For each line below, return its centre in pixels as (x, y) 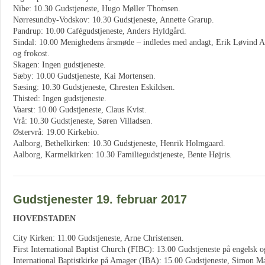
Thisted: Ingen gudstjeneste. (60, 98)
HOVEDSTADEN (44, 219)
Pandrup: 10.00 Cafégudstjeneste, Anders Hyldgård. (100, 31)
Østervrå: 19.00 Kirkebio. (56, 132)
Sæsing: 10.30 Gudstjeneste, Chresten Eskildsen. (94, 87)
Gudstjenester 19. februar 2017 (100, 199)
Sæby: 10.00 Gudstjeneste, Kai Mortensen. (84, 76)
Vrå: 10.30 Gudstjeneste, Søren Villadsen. (83, 121)
